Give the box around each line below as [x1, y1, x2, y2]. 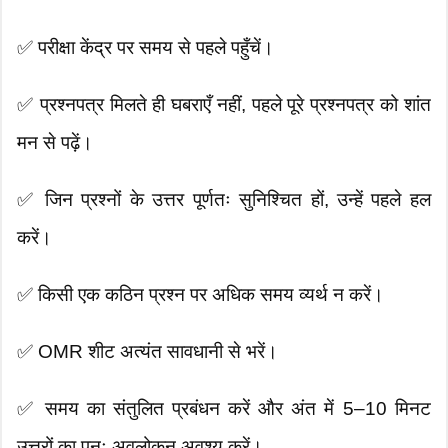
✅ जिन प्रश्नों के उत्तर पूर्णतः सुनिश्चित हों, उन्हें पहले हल [17, 189, 431, 211]
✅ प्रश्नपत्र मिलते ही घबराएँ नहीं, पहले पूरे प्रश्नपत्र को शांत [17, 94, 431, 116]
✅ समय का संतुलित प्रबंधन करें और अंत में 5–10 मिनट [17, 398, 431, 420]
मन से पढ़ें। [17, 132, 94, 154]
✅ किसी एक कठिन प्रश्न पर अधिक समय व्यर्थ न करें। [17, 284, 385, 306]
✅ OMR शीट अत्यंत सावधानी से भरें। [17, 341, 279, 363]
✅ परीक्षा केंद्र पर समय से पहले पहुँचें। [17, 37, 275, 59]
